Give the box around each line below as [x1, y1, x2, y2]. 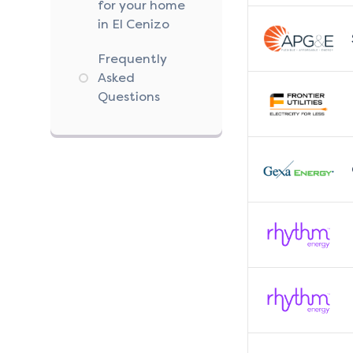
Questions [98, 89, 160, 105]
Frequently [98, 51, 167, 67]
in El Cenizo [98, 17, 169, 32]
